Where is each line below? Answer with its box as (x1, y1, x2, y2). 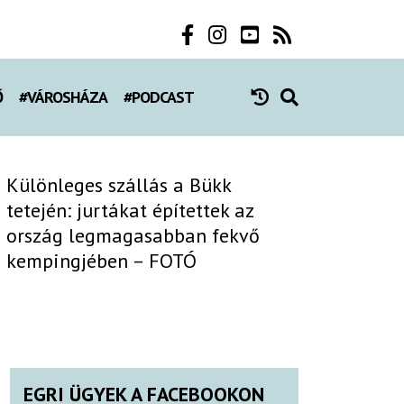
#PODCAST (123, 87, 194, 108)
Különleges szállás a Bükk (6, 171, 232, 197)
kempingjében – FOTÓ (6, 247, 197, 273)
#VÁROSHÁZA (19, 87, 108, 108)
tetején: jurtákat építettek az (6, 197, 254, 223)
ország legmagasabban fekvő (6, 222, 260, 248)
